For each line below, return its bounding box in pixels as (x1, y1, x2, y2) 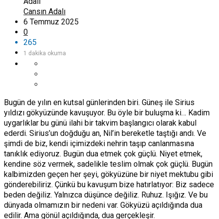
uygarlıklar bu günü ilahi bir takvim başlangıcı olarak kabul (4, 118, 197, 128)
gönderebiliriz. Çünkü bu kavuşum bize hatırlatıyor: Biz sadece (4, 179, 214, 189)
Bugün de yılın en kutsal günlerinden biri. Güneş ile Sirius (4, 97, 195, 107)
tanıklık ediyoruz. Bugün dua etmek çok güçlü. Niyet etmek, (4, 149, 202, 158)
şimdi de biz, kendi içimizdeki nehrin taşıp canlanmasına (4, 138, 194, 148)
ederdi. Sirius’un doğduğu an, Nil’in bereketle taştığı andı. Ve (4, 128, 206, 138)
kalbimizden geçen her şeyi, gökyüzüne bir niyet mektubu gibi (4, 169, 213, 179)
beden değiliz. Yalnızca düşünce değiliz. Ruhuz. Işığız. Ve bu (4, 190, 208, 199)
